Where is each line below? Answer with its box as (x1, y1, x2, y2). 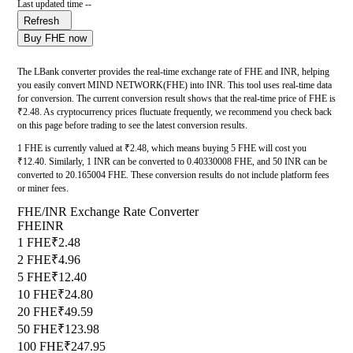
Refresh (24, 15, 59, 28)
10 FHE (17, 288, 58, 302)
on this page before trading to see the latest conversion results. (17, 120, 247, 132)
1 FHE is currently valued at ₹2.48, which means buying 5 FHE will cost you (17, 143, 307, 154)
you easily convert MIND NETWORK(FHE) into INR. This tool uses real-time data (17, 80, 332, 91)
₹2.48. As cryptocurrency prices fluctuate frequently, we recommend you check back (17, 106, 332, 118)
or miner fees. (17, 183, 69, 195)
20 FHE (17, 305, 58, 319)
